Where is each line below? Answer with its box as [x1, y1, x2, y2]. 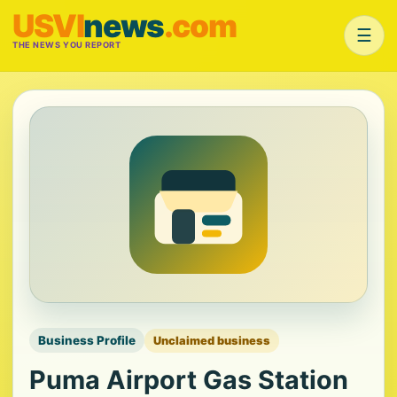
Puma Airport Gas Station [29, 364, 348, 395]
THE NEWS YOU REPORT [12, 40, 121, 50]
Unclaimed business [153, 333, 270, 347]
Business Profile [38, 333, 136, 347]
